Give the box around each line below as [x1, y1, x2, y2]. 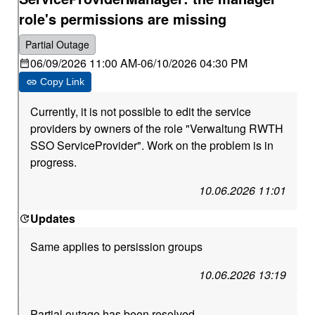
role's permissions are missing [19, 8, 227, 29]
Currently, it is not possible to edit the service [30, 103, 252, 120]
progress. [30, 154, 77, 170]
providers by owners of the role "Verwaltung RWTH [30, 120, 284, 136]
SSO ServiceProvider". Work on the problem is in [30, 137, 274, 153]
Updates [30, 210, 76, 226]
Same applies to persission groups [30, 238, 203, 255]
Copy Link [40, 76, 85, 87]
